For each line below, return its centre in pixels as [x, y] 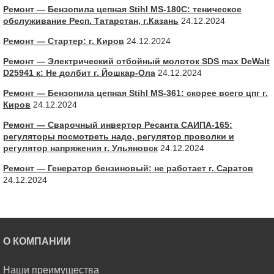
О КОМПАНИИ [37, 241]
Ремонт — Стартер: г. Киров [64, 41]
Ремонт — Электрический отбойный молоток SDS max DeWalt [136, 61]
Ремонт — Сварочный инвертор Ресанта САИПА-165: [118, 124]
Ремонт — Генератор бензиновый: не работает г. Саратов [128, 168]
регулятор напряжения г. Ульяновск [80, 148]
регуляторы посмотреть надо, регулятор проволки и [119, 136]
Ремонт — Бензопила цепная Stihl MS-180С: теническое [122, 9]
